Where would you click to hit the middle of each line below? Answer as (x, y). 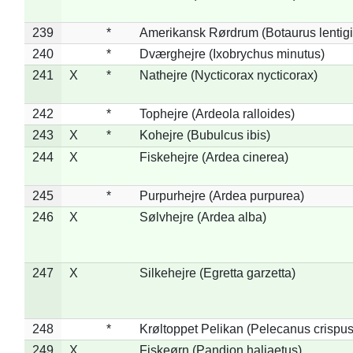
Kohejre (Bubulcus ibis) (204, 135)
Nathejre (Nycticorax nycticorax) (228, 75)
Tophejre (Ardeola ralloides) (217, 113)
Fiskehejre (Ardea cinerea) (214, 157)
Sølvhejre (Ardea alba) (203, 217)
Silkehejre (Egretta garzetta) (217, 273)
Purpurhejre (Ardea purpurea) (221, 195)
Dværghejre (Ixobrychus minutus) (232, 54)
